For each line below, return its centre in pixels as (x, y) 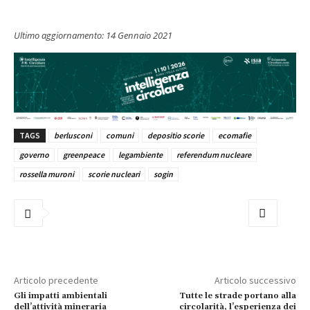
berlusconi (73, 136)
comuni (120, 136)
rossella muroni (47, 174)
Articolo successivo (255, 281)
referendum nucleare (214, 155)
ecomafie (235, 136)
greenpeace (84, 155)
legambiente (140, 155)
